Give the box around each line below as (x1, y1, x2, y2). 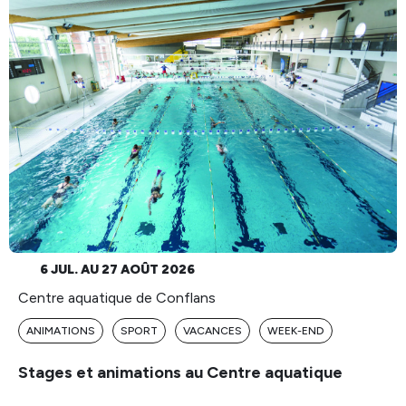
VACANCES (183, 324, 242, 337)
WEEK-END (267, 324, 324, 337)
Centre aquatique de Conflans (18, 288, 216, 306)
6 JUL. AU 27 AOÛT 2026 (34, 261, 195, 277)
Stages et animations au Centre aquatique (18, 362, 343, 382)
